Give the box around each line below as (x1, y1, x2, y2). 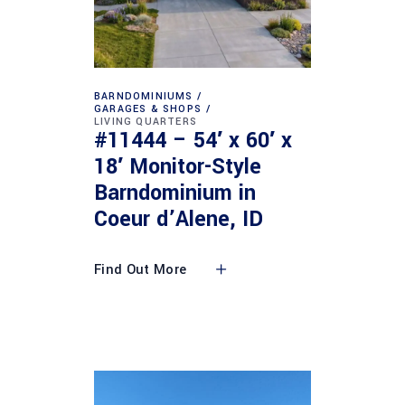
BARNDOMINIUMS (94, 89, 193, 103)
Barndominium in (94, 178, 256, 208)
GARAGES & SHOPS (94, 101, 202, 116)
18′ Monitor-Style (94, 152, 261, 182)
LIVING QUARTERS (94, 114, 197, 128)
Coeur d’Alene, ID (94, 204, 263, 234)
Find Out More (94, 260, 187, 279)
